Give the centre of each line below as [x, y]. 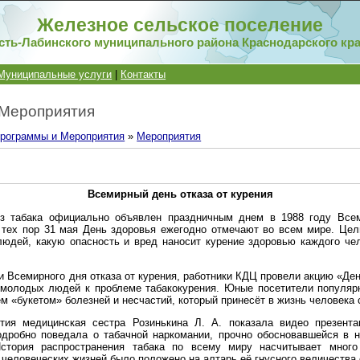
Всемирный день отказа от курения [180, 194]
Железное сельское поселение [180, 25]
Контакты [143, 74]
